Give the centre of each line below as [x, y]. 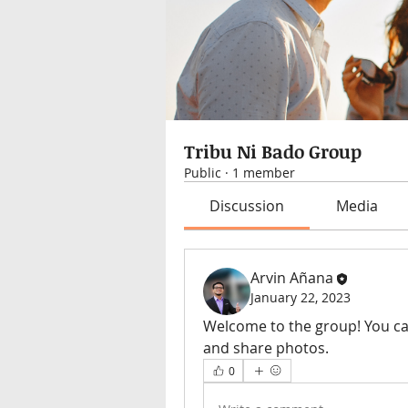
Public [203, 173]
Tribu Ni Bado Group [273, 151]
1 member [264, 173]
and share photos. [266, 348]
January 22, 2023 [301, 297]
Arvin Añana [292, 278]
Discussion [247, 206]
